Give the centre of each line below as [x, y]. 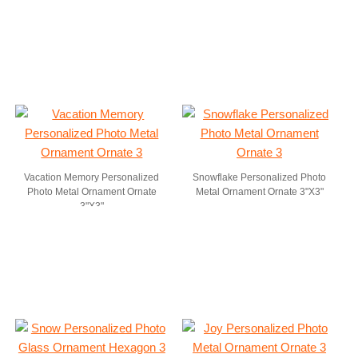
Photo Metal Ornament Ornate [91, 192]
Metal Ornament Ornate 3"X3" [259, 192]
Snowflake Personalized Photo [260, 177]
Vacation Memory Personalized [92, 177]
